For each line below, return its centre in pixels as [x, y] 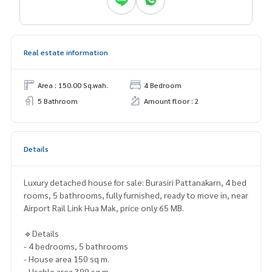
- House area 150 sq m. [67, 259]
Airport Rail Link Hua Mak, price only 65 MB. [104, 208]
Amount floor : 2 [172, 101]
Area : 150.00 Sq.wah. [73, 85]
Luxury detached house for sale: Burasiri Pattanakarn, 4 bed [135, 182]
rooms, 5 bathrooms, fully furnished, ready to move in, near [136, 195]
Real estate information [66, 53]
